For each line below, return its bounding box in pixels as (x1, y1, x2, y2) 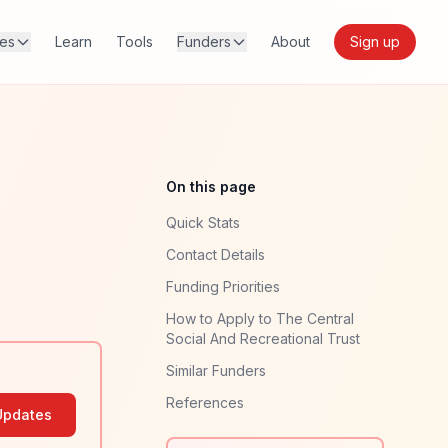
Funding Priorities (166, 278, 280, 295)
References (166, 394, 244, 411)
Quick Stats (166, 214, 240, 231)
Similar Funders (166, 362, 266, 379)
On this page (166, 178, 256, 195)
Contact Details (166, 246, 265, 263)
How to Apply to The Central (166, 310, 354, 327)
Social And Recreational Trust (166, 330, 360, 347)
